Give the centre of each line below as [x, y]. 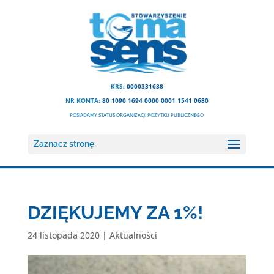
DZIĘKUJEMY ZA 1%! [115, 213]
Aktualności [133, 235]
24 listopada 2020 [63, 235]
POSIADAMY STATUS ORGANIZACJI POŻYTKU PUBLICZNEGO [137, 115]
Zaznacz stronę [64, 144]
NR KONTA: [83, 101]
